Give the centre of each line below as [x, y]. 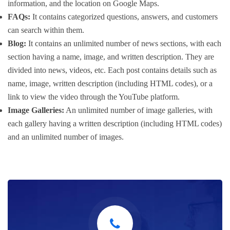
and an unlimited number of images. [66, 137]
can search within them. [46, 30]
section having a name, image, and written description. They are [111, 56]
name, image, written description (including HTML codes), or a [110, 83]
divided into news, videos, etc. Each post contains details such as [112, 70]
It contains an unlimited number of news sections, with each [124, 43]
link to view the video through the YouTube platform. [94, 97]
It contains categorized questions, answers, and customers [124, 16]
